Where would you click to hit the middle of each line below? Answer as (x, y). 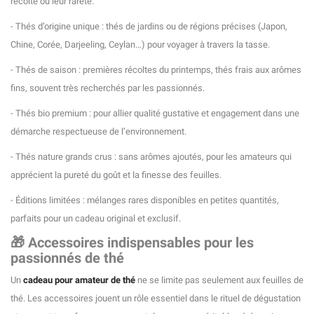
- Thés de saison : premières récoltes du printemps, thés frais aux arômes (156, 70)
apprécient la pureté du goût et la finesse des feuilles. (116, 175)
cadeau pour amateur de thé (79, 280)
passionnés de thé (67, 258)
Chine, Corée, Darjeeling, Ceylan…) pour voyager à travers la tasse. (140, 45)
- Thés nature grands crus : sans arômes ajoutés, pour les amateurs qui (151, 157)
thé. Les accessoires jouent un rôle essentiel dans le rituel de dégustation (156, 299)
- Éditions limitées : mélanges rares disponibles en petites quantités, (145, 200)
